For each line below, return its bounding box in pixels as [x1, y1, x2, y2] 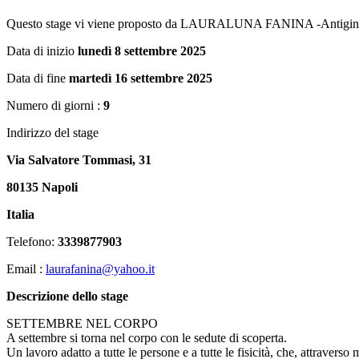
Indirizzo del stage [6, 126, 99, 140]
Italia [6, 208, 34, 222]
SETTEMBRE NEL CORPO [6, 317, 158, 331]
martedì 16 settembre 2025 [69, 71, 212, 86]
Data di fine [6, 71, 69, 86]
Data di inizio [6, 44, 78, 58]
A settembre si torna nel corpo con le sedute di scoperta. [6, 331, 287, 345]
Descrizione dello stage [6, 289, 128, 304]
